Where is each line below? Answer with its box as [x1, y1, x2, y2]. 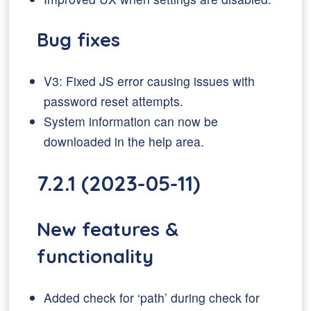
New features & [37, 217, 179, 241]
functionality [37, 244, 154, 268]
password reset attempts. [44, 92, 184, 110]
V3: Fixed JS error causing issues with [44, 72, 255, 90]
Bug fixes [37, 28, 121, 51]
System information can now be [44, 112, 219, 130]
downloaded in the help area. [44, 133, 205, 150]
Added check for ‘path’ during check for [44, 289, 260, 306]
